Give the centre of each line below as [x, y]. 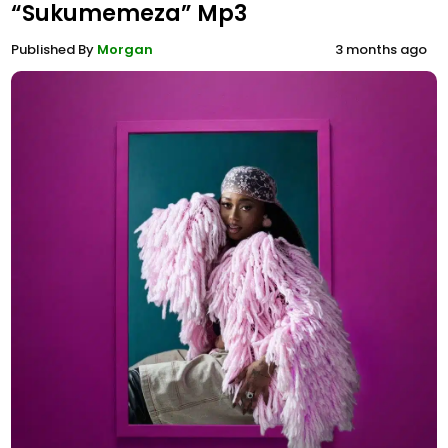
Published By [54, 49]
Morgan [125, 49]
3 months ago [381, 49]
